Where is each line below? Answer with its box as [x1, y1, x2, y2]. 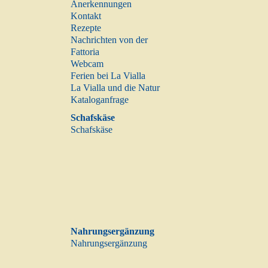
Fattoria [71, 47, 99, 57]
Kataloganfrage [71, 95, 129, 105]
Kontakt [71, 11, 101, 22]
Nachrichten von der [71, 35, 148, 45]
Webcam [71, 59, 103, 69]
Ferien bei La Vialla [71, 71, 145, 81]
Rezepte [71, 23, 101, 33]
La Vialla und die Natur [71, 83, 160, 93]
